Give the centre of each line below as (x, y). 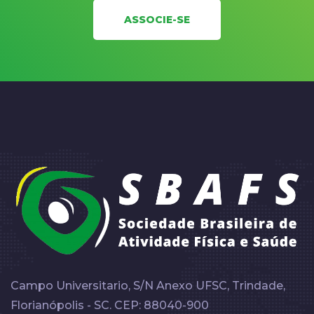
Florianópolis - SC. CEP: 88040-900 (110, 305)
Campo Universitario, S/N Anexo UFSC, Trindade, (148, 285)
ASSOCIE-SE (157, 20)
